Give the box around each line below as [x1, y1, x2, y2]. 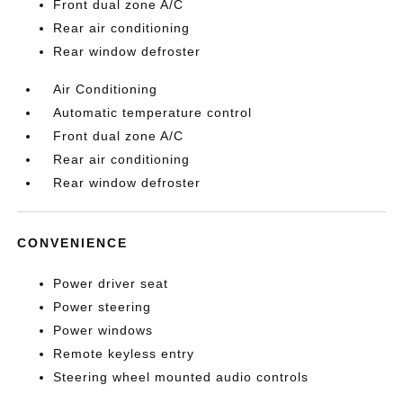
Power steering [53, 300, 152, 314]
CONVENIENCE [17, 236, 129, 250]
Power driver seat [53, 276, 169, 291]
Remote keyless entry [53, 346, 195, 361]
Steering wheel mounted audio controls [53, 370, 309, 384]
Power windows [53, 323, 154, 337]
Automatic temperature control [53, 105, 253, 120]
